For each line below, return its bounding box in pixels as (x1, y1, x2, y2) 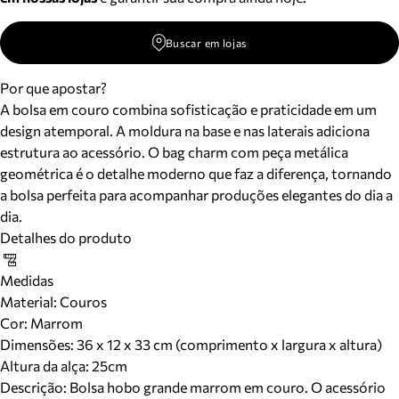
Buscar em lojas (165, 37, 248, 49)
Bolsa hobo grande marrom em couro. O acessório (69, 379, 386, 395)
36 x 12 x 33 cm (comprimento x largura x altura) (77, 336, 382, 353)
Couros (57, 293, 107, 310)
